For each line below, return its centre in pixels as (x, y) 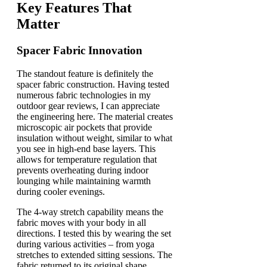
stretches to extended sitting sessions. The (94, 254)
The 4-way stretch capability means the (90, 212)
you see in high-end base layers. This (86, 148)
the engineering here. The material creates (95, 116)
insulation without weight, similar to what (94, 138)
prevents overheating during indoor (83, 170)
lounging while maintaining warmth (84, 181)
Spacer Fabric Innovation (80, 50)
